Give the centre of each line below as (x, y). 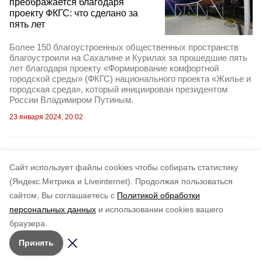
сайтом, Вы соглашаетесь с (62, 195)
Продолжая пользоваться (184, 181)
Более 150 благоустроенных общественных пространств (124, 47)
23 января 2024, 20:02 (46, 117)
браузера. (28, 223)
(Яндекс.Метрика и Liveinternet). (71, 181)
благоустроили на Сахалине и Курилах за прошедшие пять (128, 57)
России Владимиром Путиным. (71, 99)
